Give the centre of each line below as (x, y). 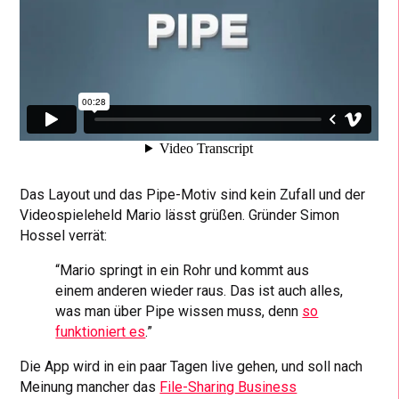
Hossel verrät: (64, 235)
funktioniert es (101, 331)
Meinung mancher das (90, 387)
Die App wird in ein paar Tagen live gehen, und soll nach (191, 366)
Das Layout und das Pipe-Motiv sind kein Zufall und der (193, 194)
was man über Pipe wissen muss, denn (179, 311)
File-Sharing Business (228, 387)
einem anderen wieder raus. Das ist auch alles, (199, 290)
